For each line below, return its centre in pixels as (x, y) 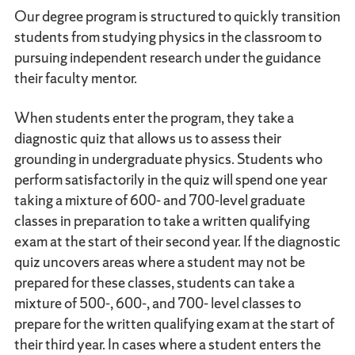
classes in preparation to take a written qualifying (162, 220)
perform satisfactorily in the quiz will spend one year (170, 179)
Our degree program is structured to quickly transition (177, 16)
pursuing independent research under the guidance (167, 57)
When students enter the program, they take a (154, 117)
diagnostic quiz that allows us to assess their (147, 138)
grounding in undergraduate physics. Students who (168, 158)
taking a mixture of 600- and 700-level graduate (159, 200)
